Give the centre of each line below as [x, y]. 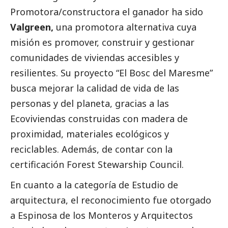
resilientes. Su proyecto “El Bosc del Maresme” [111, 73]
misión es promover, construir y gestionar [102, 42]
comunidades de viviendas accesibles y [95, 57]
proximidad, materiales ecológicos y [90, 134]
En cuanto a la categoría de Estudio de [94, 184]
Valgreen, [32, 27]
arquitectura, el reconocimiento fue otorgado [111, 200]
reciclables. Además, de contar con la [91, 149]
